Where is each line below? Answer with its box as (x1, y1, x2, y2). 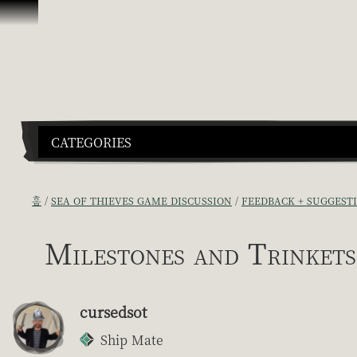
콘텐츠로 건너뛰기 (6, 6, 106, 25)
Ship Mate (100, 330, 163, 349)
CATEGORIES (51, 132, 131, 151)
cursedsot (80, 300, 147, 322)
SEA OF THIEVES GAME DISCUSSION (51, 193, 232, 207)
